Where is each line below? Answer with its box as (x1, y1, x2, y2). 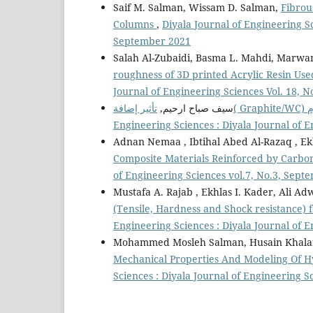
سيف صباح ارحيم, (157, 101, 233, 115)
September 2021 (113, 34, 191, 48)
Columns (113, 17, 156, 31)
